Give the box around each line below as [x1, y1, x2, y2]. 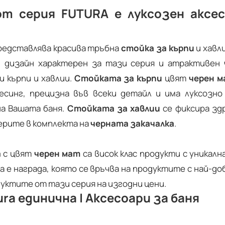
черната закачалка [90, 118, 174, 130]
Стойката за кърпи [74, 72, 163, 84]
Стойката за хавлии [67, 102, 161, 115]
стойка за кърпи [121, 42, 194, 54]
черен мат [34, 148, 81, 160]
